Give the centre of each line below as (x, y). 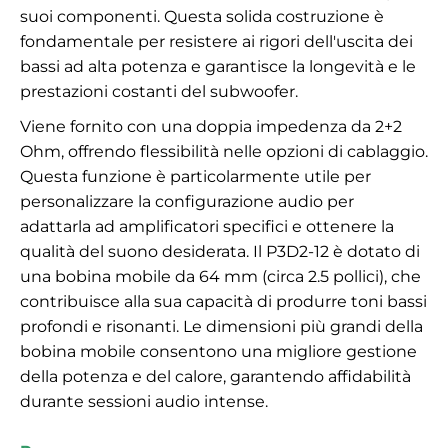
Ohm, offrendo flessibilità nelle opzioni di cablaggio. (224, 151)
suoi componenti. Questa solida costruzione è (202, 16)
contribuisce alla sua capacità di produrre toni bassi (223, 301)
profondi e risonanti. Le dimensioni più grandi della (221, 326)
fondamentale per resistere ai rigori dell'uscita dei (216, 41)
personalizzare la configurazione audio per (187, 201)
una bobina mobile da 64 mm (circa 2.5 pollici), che (220, 276)
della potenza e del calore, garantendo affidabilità (215, 376)
